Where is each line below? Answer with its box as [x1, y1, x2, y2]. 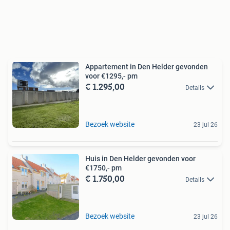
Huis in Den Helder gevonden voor [85, 155, 196, 163]
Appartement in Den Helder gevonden [85, 63, 208, 71]
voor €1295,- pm [85, 72, 138, 81]
